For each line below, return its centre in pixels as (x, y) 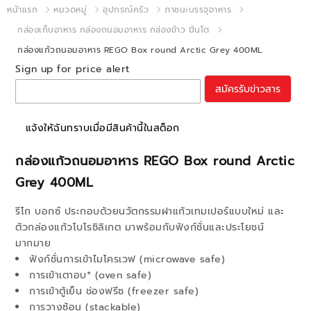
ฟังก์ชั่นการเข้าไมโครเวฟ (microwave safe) (127, 259)
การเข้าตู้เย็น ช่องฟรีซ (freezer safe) (114, 291)
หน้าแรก (22, 10)
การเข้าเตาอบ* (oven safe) (90, 275)
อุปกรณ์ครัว (126, 10)
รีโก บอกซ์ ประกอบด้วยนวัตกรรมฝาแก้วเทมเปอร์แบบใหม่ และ (150, 211)
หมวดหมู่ (70, 10)
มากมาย (33, 243)
